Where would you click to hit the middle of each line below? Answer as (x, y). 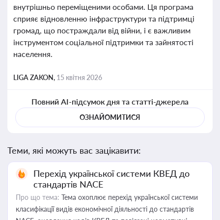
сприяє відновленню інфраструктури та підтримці (104, 18)
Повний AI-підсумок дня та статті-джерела (110, 101)
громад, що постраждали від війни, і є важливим (102, 30)
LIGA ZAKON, (35, 77)
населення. (33, 54)
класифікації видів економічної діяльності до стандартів (105, 209)
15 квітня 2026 (79, 77)
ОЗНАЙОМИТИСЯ (110, 117)
